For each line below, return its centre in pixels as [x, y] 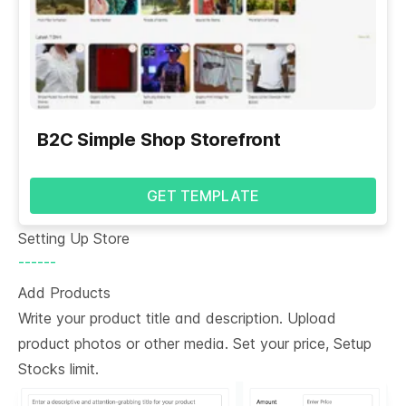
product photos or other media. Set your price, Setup [195, 343]
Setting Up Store [74, 238]
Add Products [64, 292]
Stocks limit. [58, 368]
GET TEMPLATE [203, 195]
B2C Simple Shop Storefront [159, 139]
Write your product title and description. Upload [177, 318]
